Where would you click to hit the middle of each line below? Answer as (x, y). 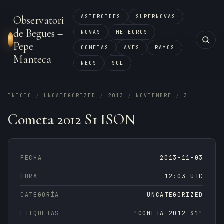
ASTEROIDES (101, 17)
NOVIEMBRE (154, 96)
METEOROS (132, 32)
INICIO (20, 96)
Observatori (38, 20)
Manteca (32, 59)
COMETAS (95, 48)
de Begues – (38, 33)
